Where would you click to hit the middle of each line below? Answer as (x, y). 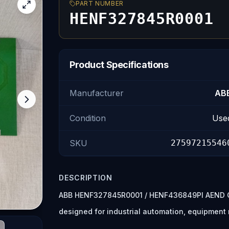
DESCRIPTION (86, 178)
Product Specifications (119, 65)
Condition (88, 118)
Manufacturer (97, 93)
